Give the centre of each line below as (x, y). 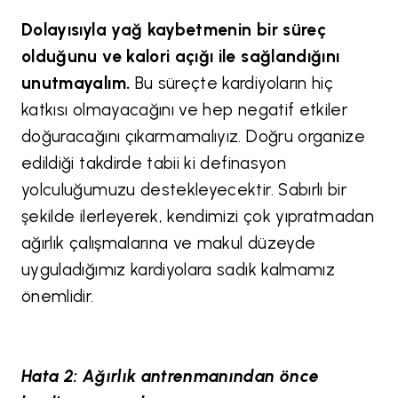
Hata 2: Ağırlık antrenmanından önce (171, 376)
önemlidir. (60, 296)
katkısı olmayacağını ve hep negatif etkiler (185, 109)
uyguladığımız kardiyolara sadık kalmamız (179, 269)
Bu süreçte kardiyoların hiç (232, 83)
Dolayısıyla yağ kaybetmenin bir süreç (174, 29)
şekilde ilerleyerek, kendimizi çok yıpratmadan (198, 216)
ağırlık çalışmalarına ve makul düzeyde (169, 243)
